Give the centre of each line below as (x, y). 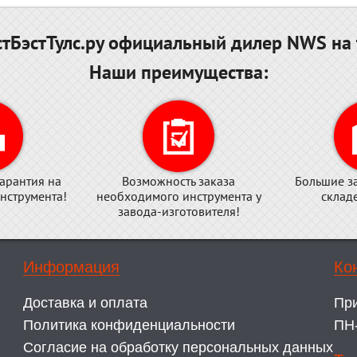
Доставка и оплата (85, 303)
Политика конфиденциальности (129, 325)
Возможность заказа (178, 181)
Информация (71, 267)
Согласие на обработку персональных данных (178, 347)
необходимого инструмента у (178, 196)
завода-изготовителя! (178, 211)
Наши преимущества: (178, 72)
